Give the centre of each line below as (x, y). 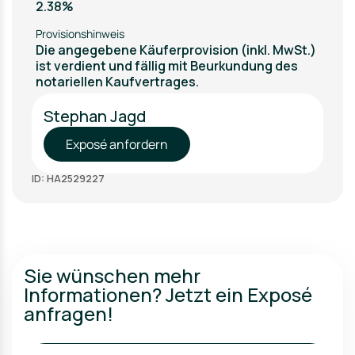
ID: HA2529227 (68, 178)
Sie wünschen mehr (112, 275)
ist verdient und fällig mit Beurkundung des (167, 66)
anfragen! (69, 313)
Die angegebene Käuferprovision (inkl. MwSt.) (176, 50)
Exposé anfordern (117, 144)
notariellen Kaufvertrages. (117, 82)
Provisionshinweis (80, 34)
